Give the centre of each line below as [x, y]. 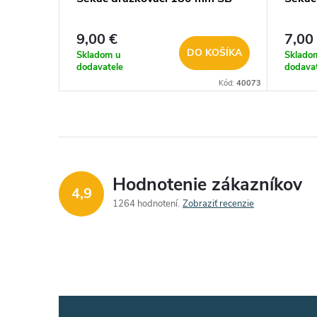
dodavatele [100, 68]
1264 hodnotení [146, 204]
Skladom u [99, 56]
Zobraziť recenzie [218, 204]
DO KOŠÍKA [215, 53]
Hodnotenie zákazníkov [207, 185]
